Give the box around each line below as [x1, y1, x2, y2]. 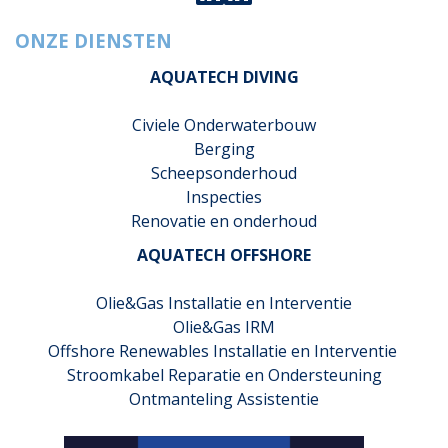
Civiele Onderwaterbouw [132, 114, 316, 136]
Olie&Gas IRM [173, 316, 275, 338]
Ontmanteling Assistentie [129, 388, 319, 410]
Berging [193, 138, 255, 160]
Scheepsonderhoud [151, 162, 297, 184]
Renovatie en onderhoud [131, 210, 317, 232]
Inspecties [186, 186, 262, 208]
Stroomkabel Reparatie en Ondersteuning [66, 364, 382, 386]
